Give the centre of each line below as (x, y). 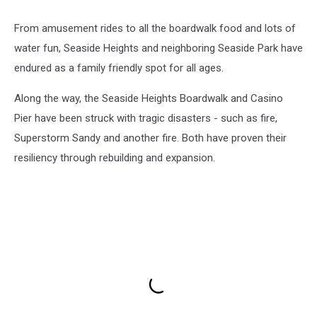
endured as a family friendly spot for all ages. (119, 68)
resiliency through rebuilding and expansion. (115, 157)
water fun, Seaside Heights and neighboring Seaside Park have (158, 48)
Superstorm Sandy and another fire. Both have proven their (150, 138)
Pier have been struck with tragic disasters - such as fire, (146, 118)
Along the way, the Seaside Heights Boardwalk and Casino (149, 98)
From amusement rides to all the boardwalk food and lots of (155, 28)
